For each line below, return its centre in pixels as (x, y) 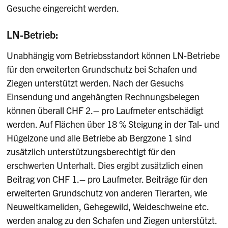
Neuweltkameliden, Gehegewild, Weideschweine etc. (108, 206)
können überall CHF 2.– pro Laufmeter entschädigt (105, 110)
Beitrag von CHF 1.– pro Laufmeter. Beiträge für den (107, 179)
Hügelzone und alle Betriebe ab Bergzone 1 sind (99, 137)
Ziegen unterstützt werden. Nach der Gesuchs (95, 82)
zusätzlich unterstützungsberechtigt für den (91, 151)
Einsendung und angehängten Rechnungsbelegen (103, 96)
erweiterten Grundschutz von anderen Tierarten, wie (107, 192)
